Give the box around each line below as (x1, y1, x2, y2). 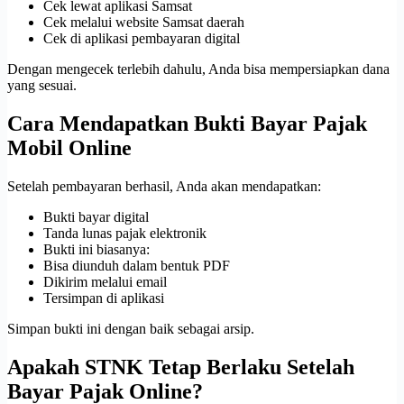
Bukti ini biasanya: (43, 241, 150, 257)
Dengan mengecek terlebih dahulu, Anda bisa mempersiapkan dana (7, 61, 390, 78)
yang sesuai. (7, 78, 77, 94)
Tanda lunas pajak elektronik (43, 225, 207, 241)
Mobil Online (7, 136, 132, 161)
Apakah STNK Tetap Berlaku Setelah (7, 354, 354, 379)
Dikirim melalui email (43, 273, 167, 289)
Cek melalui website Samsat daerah (43, 14, 244, 31)
